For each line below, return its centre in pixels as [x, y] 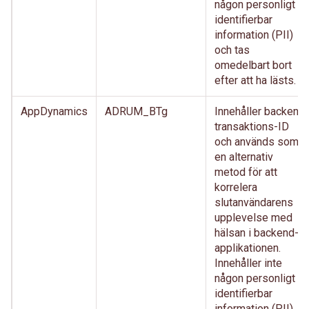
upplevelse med [253, 218]
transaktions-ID [252, 127]
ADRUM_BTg [136, 111]
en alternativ [244, 157]
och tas [232, 50]
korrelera [236, 187]
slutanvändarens [254, 202]
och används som [257, 142]
